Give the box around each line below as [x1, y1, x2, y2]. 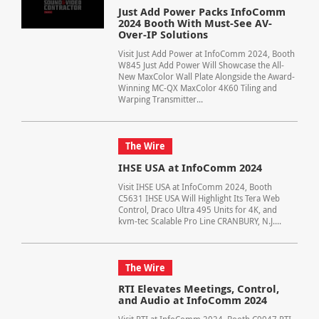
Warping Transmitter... [117, 93, 203, 105]
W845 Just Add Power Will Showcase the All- [117, 58, 284, 71]
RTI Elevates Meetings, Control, [117, 281, 279, 297]
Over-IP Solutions [117, 27, 208, 42]
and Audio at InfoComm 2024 [117, 293, 267, 308]
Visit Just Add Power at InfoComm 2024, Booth [117, 47, 295, 60]
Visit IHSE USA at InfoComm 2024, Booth [117, 180, 272, 193]
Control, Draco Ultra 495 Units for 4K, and [117, 203, 277, 216]
